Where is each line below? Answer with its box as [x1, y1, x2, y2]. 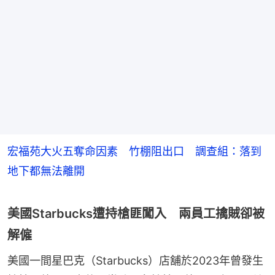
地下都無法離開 [7, 165, 85, 178]
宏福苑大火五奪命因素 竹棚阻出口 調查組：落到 [7, 145, 261, 158]
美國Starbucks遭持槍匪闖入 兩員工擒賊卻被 [7, 206, 265, 222]
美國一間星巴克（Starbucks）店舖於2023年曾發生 [7, 254, 263, 268]
